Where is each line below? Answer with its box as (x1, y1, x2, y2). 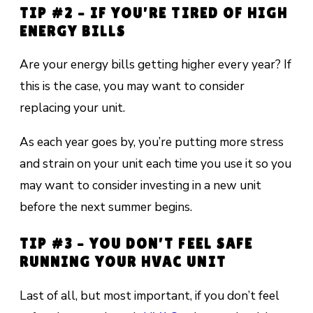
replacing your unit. (19, 99, 125, 117)
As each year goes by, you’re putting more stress (19, 133, 284, 150)
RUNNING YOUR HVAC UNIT (19, 254, 226, 271)
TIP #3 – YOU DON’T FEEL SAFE (19, 235, 253, 253)
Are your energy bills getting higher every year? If (19, 56, 291, 73)
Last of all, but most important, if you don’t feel (19, 287, 279, 305)
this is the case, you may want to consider (19, 78, 245, 95)
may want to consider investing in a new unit (19, 176, 261, 194)
